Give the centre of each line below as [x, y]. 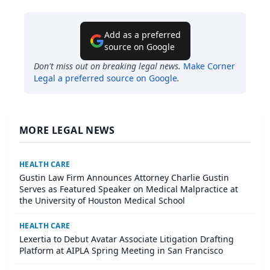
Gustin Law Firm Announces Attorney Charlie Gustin [124, 178]
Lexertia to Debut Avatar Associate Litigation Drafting [127, 239]
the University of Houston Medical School [102, 201]
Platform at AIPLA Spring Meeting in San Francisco [121, 251]
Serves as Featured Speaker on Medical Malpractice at [129, 189]
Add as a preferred [142, 35]
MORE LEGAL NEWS [67, 130]
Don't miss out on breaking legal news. [107, 66]
